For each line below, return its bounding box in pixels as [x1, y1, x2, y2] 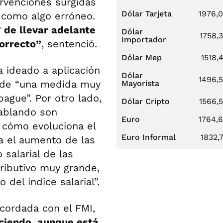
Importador [121, 35, 166, 44]
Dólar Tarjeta [121, 9, 172, 18]
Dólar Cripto [121, 97, 170, 106]
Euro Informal [121, 132, 176, 142]
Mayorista [121, 79, 159, 88]
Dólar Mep [121, 53, 162, 62]
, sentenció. [41, 38, 97, 50]
